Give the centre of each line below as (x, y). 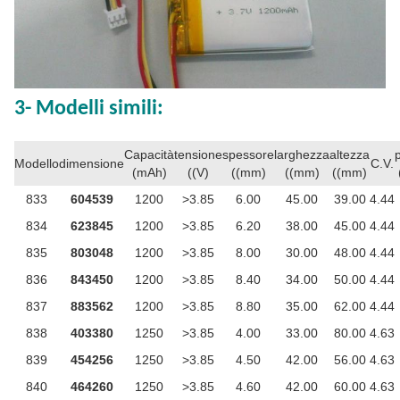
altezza (350, 154)
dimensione (92, 163)
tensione (198, 154)
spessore (248, 154)
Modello (37, 163)
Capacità (149, 154)
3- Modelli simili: (89, 108)
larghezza (302, 154)
